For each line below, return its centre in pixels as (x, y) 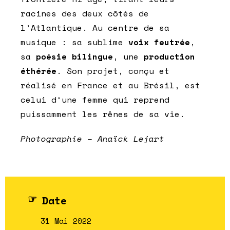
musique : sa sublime (72, 42)
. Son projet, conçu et (113, 71)
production (169, 57)
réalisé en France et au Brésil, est (110, 85)
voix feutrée (157, 42)
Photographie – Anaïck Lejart (92, 139)
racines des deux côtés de (85, 14)
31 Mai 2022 (66, 221)
